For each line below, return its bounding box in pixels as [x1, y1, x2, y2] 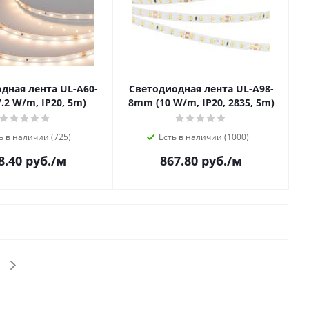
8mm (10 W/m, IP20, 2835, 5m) [128, 96, 275, 109]
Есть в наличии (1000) [159, 131, 249, 143]
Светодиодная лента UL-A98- [128, 82, 274, 95]
